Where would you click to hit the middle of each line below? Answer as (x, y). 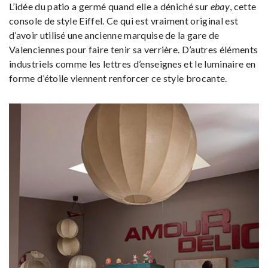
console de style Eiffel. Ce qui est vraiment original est (124, 21)
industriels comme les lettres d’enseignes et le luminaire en (133, 64)
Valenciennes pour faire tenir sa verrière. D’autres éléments (134, 50)
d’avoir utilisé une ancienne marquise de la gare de (114, 35)
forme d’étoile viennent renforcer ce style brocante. (118, 78)
